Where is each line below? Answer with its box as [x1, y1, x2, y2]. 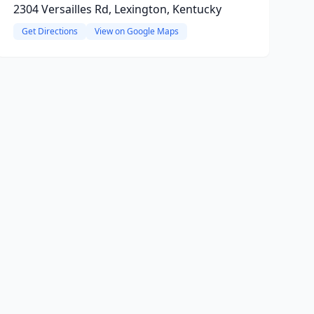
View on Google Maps [94, 25, 179, 37]
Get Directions [21, 25, 78, 37]
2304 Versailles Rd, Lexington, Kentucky [13, 1, 221, 17]
